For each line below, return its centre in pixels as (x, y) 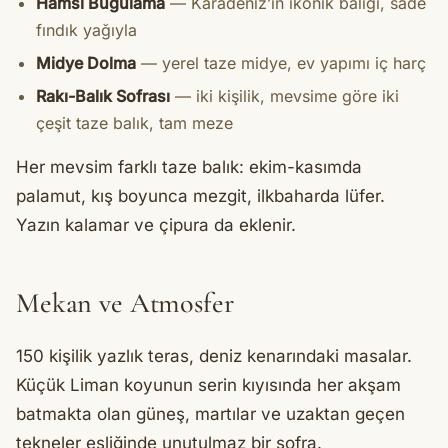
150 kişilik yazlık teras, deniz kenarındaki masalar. (214, 356)
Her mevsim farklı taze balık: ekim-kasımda (189, 167)
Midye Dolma (86, 63)
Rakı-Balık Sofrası (103, 96)
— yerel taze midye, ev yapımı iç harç (281, 63)
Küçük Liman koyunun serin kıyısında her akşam (208, 385)
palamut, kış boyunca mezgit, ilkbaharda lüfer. (200, 196)
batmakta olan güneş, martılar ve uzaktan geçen (210, 414)
